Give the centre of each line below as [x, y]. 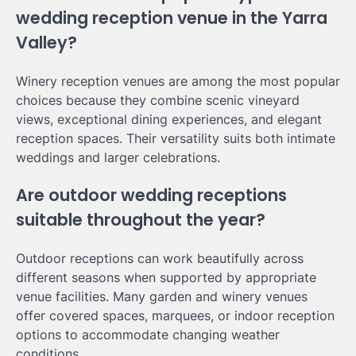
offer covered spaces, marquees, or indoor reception [175, 316]
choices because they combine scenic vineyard [158, 100]
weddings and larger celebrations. [118, 157]
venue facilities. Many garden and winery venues [162, 297]
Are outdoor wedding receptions [151, 195]
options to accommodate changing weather [148, 335]
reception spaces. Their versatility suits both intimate [176, 138]
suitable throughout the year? [141, 220]
